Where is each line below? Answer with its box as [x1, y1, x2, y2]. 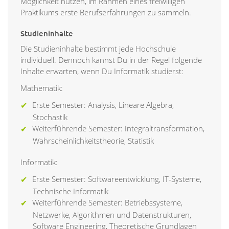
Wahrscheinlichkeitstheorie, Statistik [33, 135, 154, 146]
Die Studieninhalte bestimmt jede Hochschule [20, 43, 176, 54]
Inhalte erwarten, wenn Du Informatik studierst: [20, 66, 184, 77]
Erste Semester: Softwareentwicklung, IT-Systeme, [32, 174, 201, 185]
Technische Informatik [33, 186, 108, 197]
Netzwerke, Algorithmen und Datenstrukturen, [33, 210, 191, 220]
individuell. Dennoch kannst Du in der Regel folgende [20, 55, 202, 65]
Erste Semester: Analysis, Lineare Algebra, [32, 100, 174, 110]
